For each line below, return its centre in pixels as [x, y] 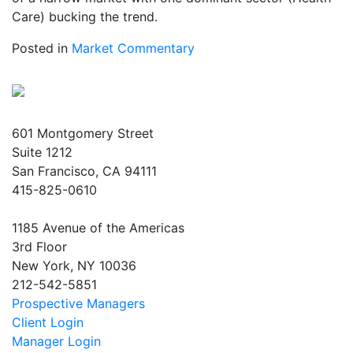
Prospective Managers [78, 303]
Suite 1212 [42, 152]
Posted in [42, 48]
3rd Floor [39, 247]
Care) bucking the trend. [85, 17]
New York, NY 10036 [74, 266]
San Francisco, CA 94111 [84, 171]
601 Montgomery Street [83, 133]
